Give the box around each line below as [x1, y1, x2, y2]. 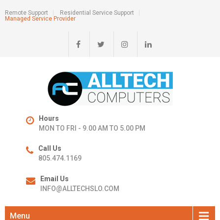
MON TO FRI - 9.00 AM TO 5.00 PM [38, 124, 145, 132]
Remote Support [5, 9, 48, 16]
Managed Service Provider [5, 15, 76, 22]
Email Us [40, 174, 69, 183]
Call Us [38, 144, 61, 153]
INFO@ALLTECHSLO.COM [40, 184, 119, 192]
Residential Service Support [60, 9, 134, 16]
